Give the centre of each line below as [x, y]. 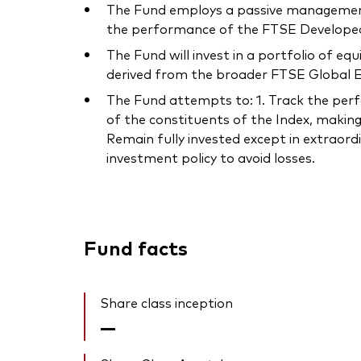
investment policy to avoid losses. [211, 158]
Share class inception [166, 303]
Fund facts [136, 247]
